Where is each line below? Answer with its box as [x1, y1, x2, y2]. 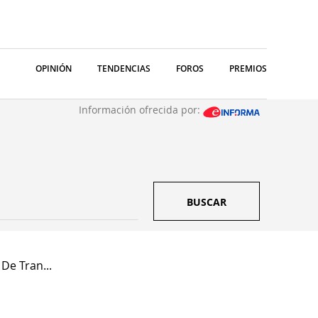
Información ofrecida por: [79, 103, 203, 116]
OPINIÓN [35, 62, 72, 75]
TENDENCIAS [97, 62, 150, 75]
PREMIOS [229, 62, 267, 75]
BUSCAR [187, 195, 226, 209]
